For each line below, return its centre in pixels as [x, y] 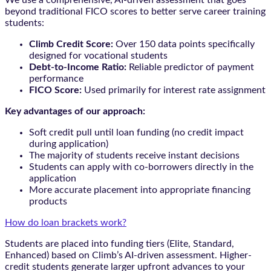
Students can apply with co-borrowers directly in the [141, 167]
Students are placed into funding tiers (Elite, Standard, [119, 243]
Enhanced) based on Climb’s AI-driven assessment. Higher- [128, 255]
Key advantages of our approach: [75, 111]
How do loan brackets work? [66, 222]
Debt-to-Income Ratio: [79, 67]
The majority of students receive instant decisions [134, 155]
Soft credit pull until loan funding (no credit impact [136, 132]
